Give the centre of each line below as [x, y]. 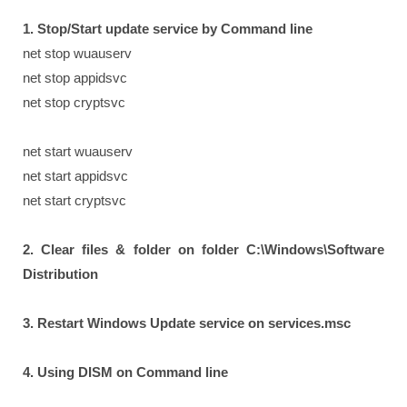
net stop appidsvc [75, 77]
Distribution [60, 273]
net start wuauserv [78, 151]
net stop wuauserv [77, 53]
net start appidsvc [75, 175]
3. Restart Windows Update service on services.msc [187, 323]
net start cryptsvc [74, 200]
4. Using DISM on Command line [125, 372]
